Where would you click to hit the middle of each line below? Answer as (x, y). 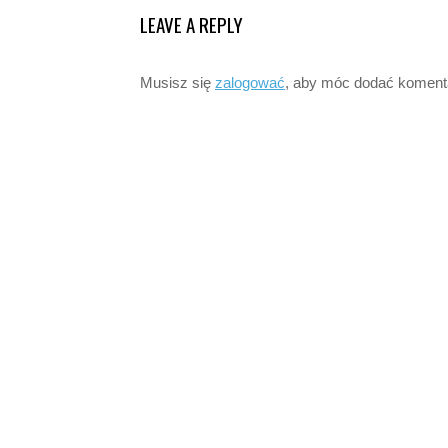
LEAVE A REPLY (191, 24)
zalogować (250, 83)
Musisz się (177, 83)
